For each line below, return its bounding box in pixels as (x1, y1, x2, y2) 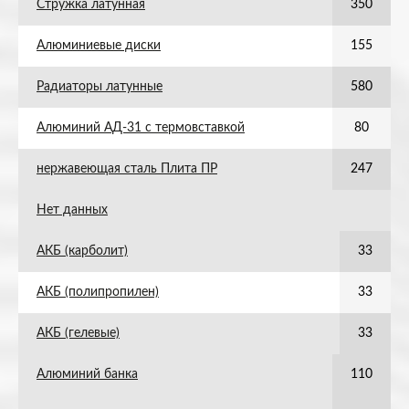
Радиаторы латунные (37, 80, 163, 93)
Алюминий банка (37, 368, 138, 381)
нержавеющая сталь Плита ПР (37, 163, 217, 175)
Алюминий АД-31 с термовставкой (37, 121, 245, 134)
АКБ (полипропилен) (37, 286, 159, 299)
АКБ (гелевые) (37, 327, 120, 340)
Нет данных (37, 204, 108, 216)
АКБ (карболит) (37, 245, 128, 257)
